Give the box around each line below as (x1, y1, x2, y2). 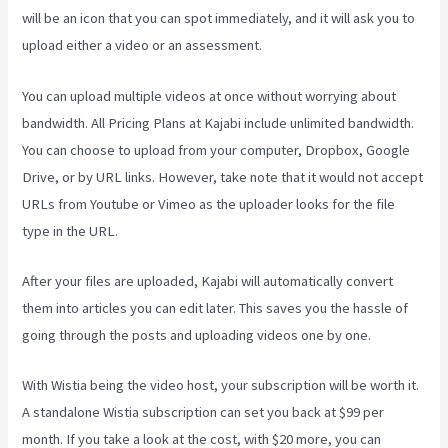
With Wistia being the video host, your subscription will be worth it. (22, 376, 420, 395)
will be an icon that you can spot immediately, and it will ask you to (22, 9, 416, 28)
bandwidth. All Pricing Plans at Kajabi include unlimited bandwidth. (22, 113, 415, 132)
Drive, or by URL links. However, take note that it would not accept (22, 167, 424, 186)
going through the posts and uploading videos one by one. (22, 326, 372, 345)
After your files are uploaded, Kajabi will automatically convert (22, 272, 394, 291)
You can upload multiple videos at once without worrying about (22, 86, 397, 105)
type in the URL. (22, 221, 119, 240)
